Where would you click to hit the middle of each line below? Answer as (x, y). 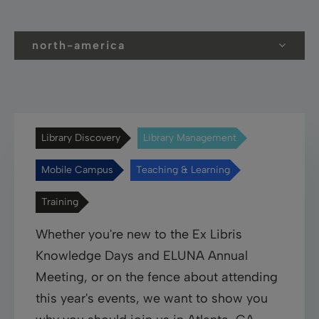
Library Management (190, 137)
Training (60, 202)
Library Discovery (81, 137)
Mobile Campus (77, 169)
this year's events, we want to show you (152, 298)
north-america (79, 45)
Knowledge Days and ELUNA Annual (142, 255)
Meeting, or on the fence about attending (157, 277)
